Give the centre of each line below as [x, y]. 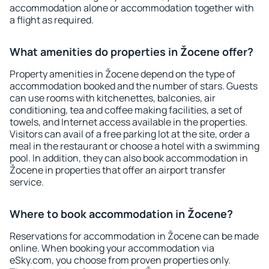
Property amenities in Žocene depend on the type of [122, 74]
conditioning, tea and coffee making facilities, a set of [126, 110]
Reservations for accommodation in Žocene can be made [134, 236]
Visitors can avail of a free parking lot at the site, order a [130, 134]
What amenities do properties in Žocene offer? [131, 52]
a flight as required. [52, 20]
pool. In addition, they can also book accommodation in [129, 158]
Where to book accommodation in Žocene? [121, 214]
